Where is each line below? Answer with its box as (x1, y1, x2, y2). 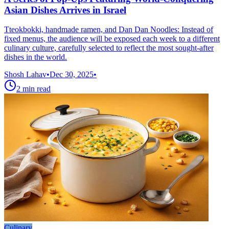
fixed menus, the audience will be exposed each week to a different (4, 34, 220, 43)
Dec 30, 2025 (50, 70, 94, 79)
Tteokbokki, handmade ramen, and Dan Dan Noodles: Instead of (4, 25, 213, 34)
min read (22, 84, 51, 94)
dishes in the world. (4, 53, 67, 62)
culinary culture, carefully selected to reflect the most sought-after (4, 43, 214, 53)
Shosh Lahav (4, 70, 47, 79)
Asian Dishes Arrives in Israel (4, 4, 126, 15)
